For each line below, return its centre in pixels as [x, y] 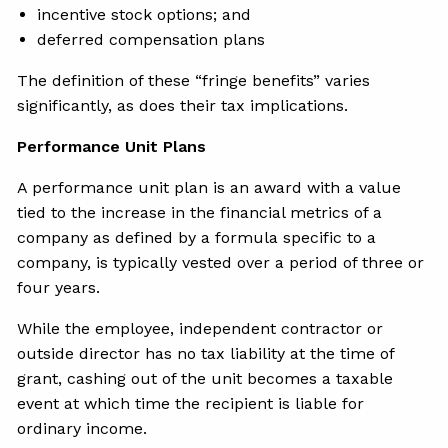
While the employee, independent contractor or [200, 328]
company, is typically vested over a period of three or [221, 262]
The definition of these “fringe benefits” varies [194, 80]
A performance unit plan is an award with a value [209, 187]
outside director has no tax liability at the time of [206, 353]
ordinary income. [85, 428]
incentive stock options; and [147, 14]
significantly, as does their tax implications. [185, 105]
